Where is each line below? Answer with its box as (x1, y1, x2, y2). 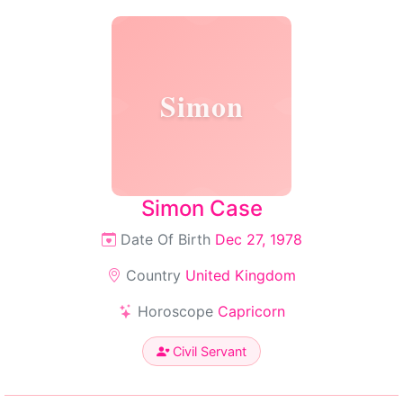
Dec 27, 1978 (214, 230, 302, 248)
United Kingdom (185, 266, 296, 284)
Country (121, 266, 185, 284)
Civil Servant (169, 344, 246, 359)
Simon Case (140, 195, 263, 221)
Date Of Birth (115, 230, 215, 248)
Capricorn (217, 302, 285, 320)
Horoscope (132, 302, 218, 320)
